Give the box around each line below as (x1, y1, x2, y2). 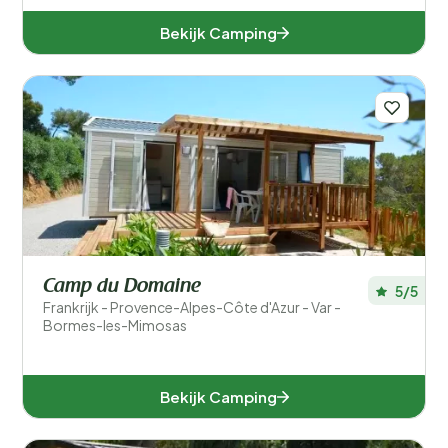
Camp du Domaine (43, 277, 201, 297)
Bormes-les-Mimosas (43, 316, 187, 334)
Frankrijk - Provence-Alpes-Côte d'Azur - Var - (43, 298, 341, 316)
